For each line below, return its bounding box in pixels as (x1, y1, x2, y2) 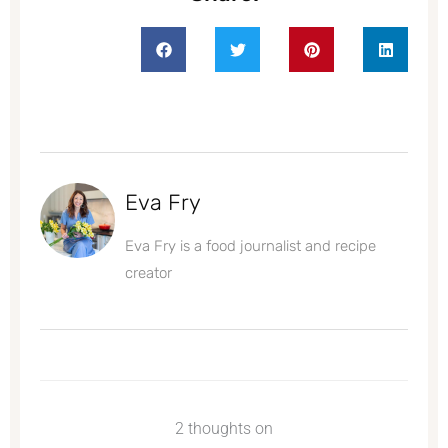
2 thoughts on (175, 419, 273, 439)
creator (125, 264, 172, 283)
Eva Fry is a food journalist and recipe (125, 237, 376, 256)
